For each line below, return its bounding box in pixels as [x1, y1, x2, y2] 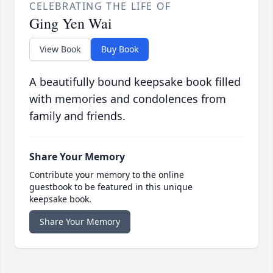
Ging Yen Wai [29, 13, 112, 34]
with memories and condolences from [29, 91, 226, 107]
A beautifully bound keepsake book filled [29, 74, 241, 90]
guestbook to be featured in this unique [29, 181, 193, 193]
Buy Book [101, 43, 138, 55]
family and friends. [29, 108, 126, 124]
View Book [40, 43, 80, 55]
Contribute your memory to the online [29, 169, 184, 181]
